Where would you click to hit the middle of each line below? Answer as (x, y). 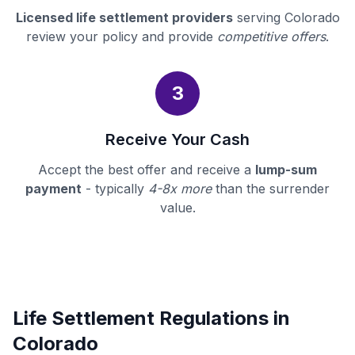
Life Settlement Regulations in (151, 319)
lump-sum (286, 170)
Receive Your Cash (177, 140)
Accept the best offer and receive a (147, 170)
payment (53, 189)
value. (177, 208)
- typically (115, 189)
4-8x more (180, 189)
